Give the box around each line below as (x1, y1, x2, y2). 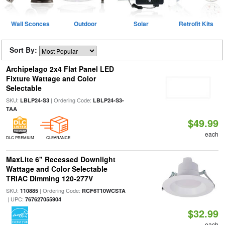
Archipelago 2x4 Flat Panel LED (6, 64, 114, 74)
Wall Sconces (11, 19, 50, 28)
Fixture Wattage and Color (6, 73, 96, 83)
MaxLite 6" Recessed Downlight (6, 154, 116, 164)
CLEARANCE (46, 135, 70, 140)
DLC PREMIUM (6, 135, 34, 140)
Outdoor (74, 19, 97, 28)
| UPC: (6, 195, 25, 203)
